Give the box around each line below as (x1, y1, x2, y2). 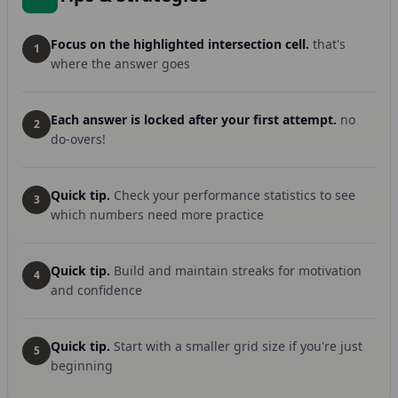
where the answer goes (51, 55, 190, 72)
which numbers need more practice (51, 206, 264, 223)
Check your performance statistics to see (114, 187, 355, 203)
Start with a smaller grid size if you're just (114, 338, 362, 354)
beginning (51, 357, 113, 374)
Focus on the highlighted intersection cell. (51, 36, 309, 52)
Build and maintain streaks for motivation (114, 262, 362, 279)
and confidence (51, 282, 142, 298)
